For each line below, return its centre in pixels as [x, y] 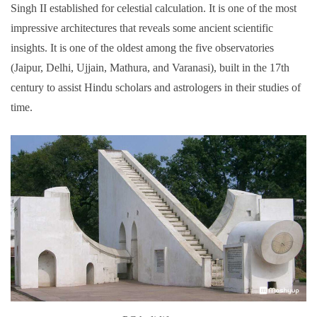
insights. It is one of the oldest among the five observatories [142, 48]
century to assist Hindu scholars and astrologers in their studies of [156, 88]
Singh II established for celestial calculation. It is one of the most [154, 8]
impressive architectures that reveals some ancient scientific [142, 28]
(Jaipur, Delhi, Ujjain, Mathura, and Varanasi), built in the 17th [150, 68]
